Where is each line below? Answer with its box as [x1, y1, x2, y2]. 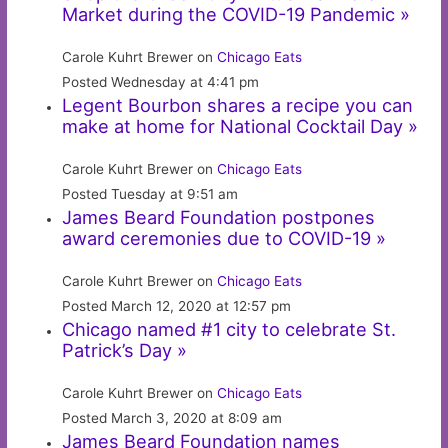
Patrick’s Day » [62, 338, 188, 361]
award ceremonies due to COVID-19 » [62, 226, 387, 249]
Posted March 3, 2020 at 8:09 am [62, 409, 283, 426]
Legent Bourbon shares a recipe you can [62, 93, 414, 116]
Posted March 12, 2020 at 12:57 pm [62, 297, 292, 314]
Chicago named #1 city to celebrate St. [62, 317, 397, 340]
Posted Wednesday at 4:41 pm [62, 73, 260, 90]
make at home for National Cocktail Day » [62, 114, 419, 137]
